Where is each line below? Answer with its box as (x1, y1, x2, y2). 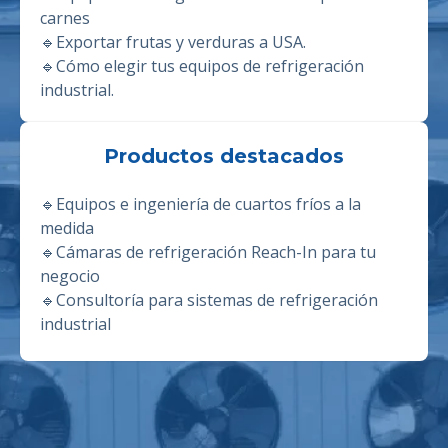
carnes (40, 7, 90, 30)
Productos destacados (104, 144, 344, 169)
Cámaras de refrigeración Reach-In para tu (56, 241, 376, 264)
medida (40, 217, 94, 240)
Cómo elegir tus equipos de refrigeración (56, 55, 364, 78)
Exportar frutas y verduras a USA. (56, 31, 306, 54)
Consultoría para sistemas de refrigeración (56, 289, 378, 312)
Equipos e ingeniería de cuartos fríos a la (56, 193, 361, 216)
